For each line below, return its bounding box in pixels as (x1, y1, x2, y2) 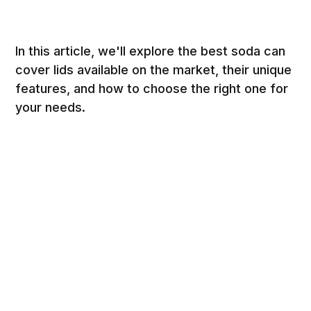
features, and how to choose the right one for (15, 81, 289, 96)
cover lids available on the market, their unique (15, 62, 292, 77)
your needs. (15, 99, 86, 115)
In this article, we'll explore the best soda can (15, 43, 286, 58)
